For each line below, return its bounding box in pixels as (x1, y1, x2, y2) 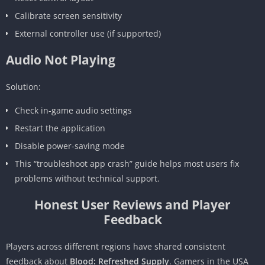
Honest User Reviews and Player (34, 196, 231, 213)
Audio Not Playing (6, 51, 115, 68)
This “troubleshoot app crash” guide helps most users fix (15, 157, 239, 169)
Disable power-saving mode (15, 140, 125, 151)
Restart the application (15, 122, 105, 134)
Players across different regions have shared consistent (6, 240, 225, 252)
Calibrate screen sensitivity (15, 9, 122, 21)
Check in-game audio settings (15, 104, 132, 116)
